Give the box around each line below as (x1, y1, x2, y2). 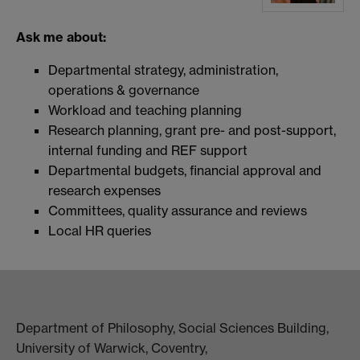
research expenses (48, 182, 161, 198)
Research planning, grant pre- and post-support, (48, 121, 336, 138)
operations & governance (48, 81, 199, 98)
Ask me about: (16, 28, 106, 45)
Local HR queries (48, 222, 151, 239)
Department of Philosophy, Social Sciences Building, (16, 319, 329, 336)
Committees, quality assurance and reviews (48, 202, 307, 219)
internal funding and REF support (48, 141, 247, 158)
